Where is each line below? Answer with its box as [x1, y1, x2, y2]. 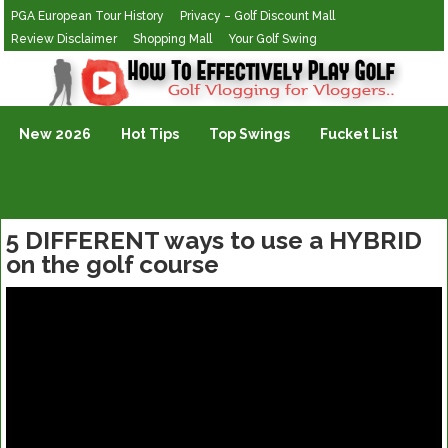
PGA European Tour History [11, 9, 165, 23]
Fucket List [320, 126, 399, 142]
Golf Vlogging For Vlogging [4, 56, 189, 72]
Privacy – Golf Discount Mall [180, 9, 336, 23]
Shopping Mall [133, 32, 213, 46]
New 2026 [19, 126, 92, 142]
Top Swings [209, 126, 291, 142]
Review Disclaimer [11, 32, 118, 46]
